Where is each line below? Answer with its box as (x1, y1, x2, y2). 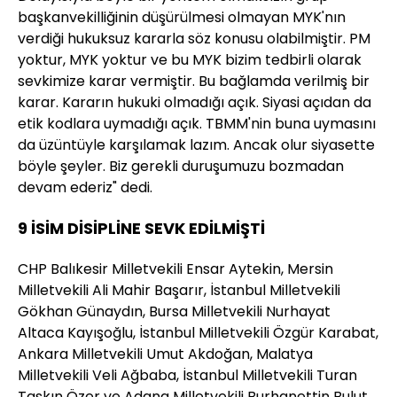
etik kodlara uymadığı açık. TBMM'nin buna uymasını (18, 113, 376, 134)
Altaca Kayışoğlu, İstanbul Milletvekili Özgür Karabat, (18, 322, 378, 343)
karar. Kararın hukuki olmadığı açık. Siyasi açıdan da (18, 91, 371, 113)
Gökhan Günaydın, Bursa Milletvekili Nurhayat (18, 300, 331, 322)
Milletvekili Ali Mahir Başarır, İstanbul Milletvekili (18, 279, 340, 300)
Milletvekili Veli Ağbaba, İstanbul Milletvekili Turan (18, 364, 357, 385)
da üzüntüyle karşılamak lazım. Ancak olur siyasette (18, 134, 375, 155)
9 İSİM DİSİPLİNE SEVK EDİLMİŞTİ (18, 216, 265, 239)
